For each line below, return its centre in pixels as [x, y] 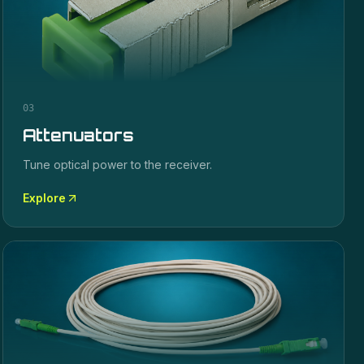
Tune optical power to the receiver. [117, 165]
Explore [44, 198]
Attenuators [78, 135]
